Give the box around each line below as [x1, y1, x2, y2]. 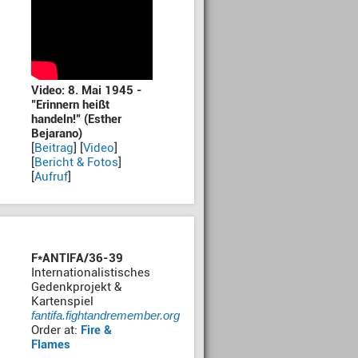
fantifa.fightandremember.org [31, 308, 180, 322]
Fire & [81, 323, 112, 337]
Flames [31, 337, 70, 352]
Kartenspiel [31, 294, 93, 308]
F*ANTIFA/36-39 [31, 251, 123, 265]
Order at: [31, 323, 81, 337]
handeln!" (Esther [31, 112, 121, 126]
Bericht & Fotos [34, 155, 118, 169]
